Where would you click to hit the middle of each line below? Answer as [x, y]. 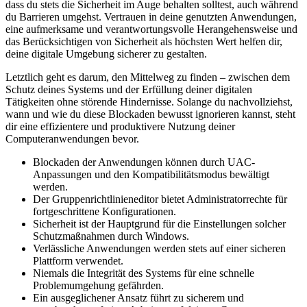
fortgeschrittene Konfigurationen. [105, 211]
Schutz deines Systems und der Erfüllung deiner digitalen [129, 89]
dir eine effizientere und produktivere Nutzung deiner [120, 126]
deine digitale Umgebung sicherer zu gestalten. [106, 54]
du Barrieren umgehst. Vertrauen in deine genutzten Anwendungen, [151, 17]
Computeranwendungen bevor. [72, 139]
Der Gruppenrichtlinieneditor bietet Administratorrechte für [160, 199]
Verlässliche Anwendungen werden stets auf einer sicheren [159, 248]
